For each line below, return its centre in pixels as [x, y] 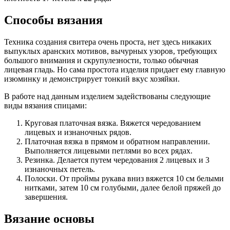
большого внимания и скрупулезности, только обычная [101, 60]
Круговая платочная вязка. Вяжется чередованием [113, 123]
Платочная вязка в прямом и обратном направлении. [117, 141]
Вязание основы [49, 218]
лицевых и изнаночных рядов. [78, 132]
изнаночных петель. [60, 169]
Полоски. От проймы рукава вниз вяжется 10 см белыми [124, 178]
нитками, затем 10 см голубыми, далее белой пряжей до [123, 187]
